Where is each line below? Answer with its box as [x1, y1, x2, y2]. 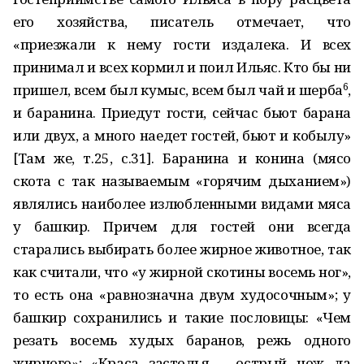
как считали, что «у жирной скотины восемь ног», [13, 262, 351, 281]
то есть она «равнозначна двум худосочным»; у [13, 285, 351, 304]
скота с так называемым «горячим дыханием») [13, 171, 351, 190]
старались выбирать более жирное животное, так [13, 240, 351, 258]
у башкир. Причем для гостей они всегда [13, 217, 351, 236]
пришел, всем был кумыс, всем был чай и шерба [13, 80, 343, 99]
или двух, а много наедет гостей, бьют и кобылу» [13, 126, 351, 145]
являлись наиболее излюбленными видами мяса [13, 194, 351, 213]
